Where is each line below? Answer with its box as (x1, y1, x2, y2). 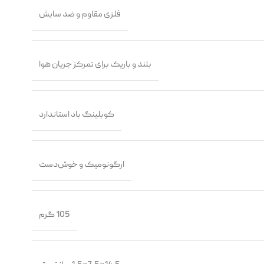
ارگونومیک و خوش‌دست (39, 158, 124, 171)
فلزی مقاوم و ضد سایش (39, 8, 121, 21)
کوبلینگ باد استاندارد (39, 108, 114, 121)
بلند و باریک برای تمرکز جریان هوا (39, 58, 151, 71)
